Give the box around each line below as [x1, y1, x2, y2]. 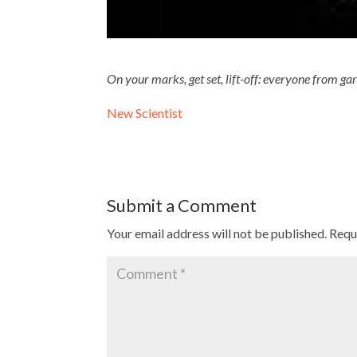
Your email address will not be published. [107, 225, 328, 241]
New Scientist [107, 104, 183, 120]
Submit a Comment [107, 194, 257, 216]
